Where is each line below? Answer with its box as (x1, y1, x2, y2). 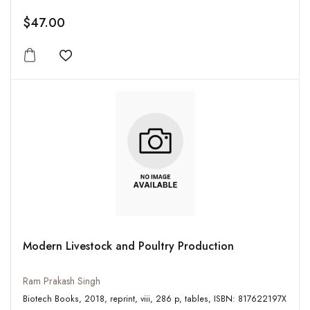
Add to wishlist (64, 55, 141, 73)
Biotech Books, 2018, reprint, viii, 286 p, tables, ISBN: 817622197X (214, 293, 286, 306)
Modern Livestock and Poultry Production (23, 238, 234, 255)
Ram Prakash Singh (23, 274, 100, 289)
